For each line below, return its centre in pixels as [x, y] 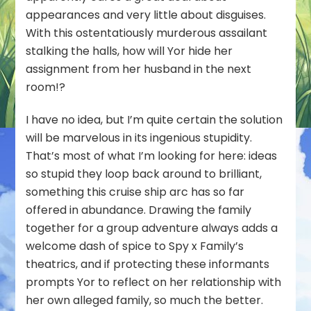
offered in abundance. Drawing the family [139, 210]
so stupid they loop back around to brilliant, [144, 174]
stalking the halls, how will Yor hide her [129, 51]
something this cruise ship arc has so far [135, 192]
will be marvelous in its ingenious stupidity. [139, 137]
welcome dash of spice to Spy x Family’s [135, 246]
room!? [46, 87]
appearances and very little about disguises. [146, 15]
